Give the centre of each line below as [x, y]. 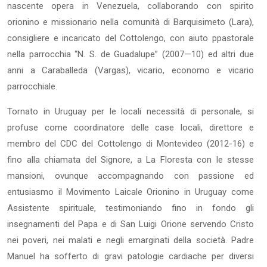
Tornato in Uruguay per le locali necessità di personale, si [131, 111]
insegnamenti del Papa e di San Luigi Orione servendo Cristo [131, 224]
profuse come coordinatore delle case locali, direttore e [131, 127]
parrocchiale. [32, 86]
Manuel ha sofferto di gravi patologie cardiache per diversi [131, 256]
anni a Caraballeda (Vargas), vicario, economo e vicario [131, 70]
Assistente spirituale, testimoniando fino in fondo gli [131, 208]
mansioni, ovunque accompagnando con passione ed [131, 176]
